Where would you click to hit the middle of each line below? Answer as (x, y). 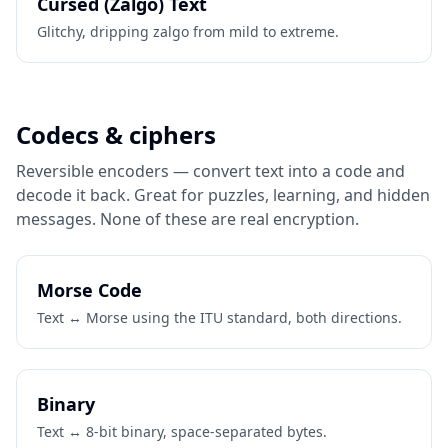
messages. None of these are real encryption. (187, 219)
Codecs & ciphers (116, 134)
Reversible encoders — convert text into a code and (210, 171)
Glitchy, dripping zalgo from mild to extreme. (188, 31)
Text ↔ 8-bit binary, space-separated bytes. (182, 431)
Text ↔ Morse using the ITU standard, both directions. (219, 317)
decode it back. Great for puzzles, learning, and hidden (223, 195)
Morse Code (89, 290)
